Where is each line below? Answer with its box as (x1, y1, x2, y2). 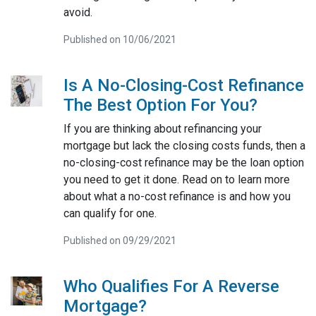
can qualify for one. (63, 206, 157, 220)
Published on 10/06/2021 (63, 33, 176, 45)
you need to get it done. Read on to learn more (63, 172, 290, 186)
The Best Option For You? (63, 95, 257, 115)
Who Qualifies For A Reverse (63, 276, 279, 296)
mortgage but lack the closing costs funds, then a (63, 138, 305, 152)
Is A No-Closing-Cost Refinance (63, 75, 304, 95)
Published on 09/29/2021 (63, 234, 176, 246)
